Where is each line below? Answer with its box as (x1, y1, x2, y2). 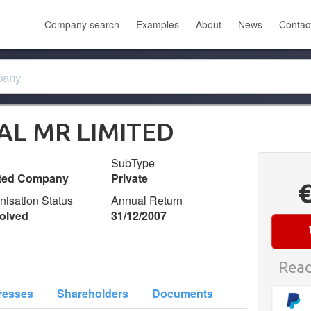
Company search (44, 17, 119, 31)
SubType (111, 155, 155, 171)
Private (111, 170, 149, 186)
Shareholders (57, 285, 128, 301)
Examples (136, 17, 179, 31)
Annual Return (111, 192, 183, 208)
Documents (152, 285, 213, 301)
